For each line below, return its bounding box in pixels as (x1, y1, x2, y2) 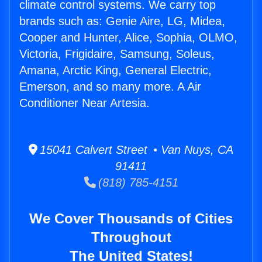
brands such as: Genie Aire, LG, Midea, (19, 15, 225, 28)
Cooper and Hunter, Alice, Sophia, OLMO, (19, 31, 237, 44)
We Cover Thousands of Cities (29, 211, 233, 227)
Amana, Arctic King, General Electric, (19, 64, 212, 77)
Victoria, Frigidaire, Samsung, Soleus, (19, 47, 215, 61)
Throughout (91, 229, 171, 246)
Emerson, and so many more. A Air (19, 80, 201, 94)
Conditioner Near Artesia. (19, 96, 150, 110)
